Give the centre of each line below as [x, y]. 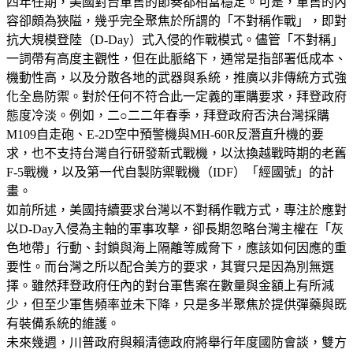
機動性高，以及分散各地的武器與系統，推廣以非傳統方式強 [176, 77]
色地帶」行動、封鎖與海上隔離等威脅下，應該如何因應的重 [176, 247]
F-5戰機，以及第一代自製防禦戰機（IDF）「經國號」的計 [170, 172]
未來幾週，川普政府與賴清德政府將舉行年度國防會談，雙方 [176, 342]
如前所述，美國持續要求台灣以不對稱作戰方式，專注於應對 [176, 210]
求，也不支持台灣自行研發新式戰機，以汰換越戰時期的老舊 [176, 153]
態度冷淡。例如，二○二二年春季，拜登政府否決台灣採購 [168, 115]
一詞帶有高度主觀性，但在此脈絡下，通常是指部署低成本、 [176, 58]
